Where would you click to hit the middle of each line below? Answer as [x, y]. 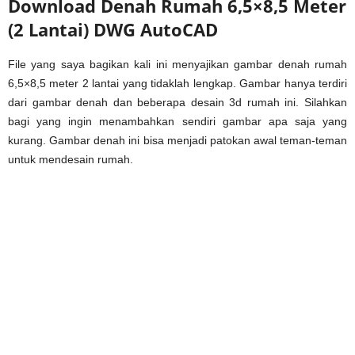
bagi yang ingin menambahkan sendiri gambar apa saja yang [177, 121]
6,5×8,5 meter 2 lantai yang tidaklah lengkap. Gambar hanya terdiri [177, 83]
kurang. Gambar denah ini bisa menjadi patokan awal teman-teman [177, 140]
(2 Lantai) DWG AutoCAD [113, 29]
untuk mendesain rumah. [71, 159]
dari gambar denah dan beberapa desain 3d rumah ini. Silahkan [177, 102]
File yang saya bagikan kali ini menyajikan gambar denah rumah [177, 64]
